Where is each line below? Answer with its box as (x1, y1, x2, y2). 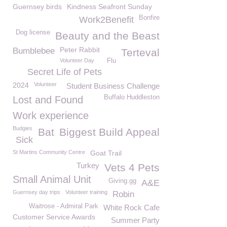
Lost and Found (13, 94, 83, 105)
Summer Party (111, 216, 160, 224)
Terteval (121, 47, 160, 58)
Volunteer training (65, 189, 107, 195)
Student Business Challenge (66, 82, 160, 90)
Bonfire (139, 14, 160, 21)
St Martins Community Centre (13, 149, 85, 155)
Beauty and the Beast (55, 30, 160, 42)
